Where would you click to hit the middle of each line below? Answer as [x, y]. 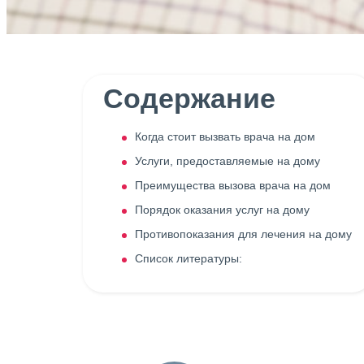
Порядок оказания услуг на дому [222, 210]
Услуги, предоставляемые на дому [227, 161]
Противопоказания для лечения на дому [243, 234]
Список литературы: [188, 258]
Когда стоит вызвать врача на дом [225, 136]
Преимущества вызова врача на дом [232, 185]
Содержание [189, 98]
